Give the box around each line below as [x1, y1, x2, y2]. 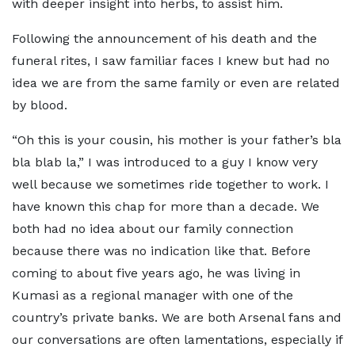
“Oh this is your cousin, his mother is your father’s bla [12, 132, 342, 147]
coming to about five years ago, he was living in [12, 265, 300, 281]
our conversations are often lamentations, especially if [12, 332, 342, 347]
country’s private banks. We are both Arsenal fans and [12, 310, 342, 325]
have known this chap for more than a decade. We [12, 199, 319, 214]
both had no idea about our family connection [12, 221, 293, 236]
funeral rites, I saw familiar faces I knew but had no [12, 53, 330, 68]
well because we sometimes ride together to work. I [12, 177, 329, 192]
